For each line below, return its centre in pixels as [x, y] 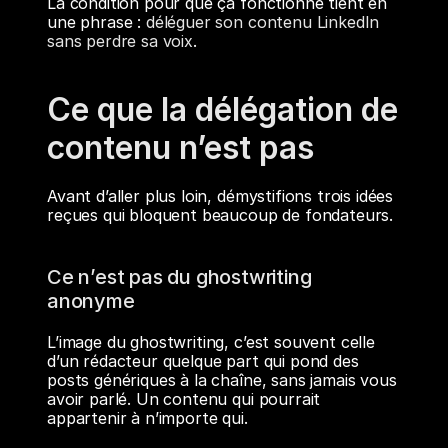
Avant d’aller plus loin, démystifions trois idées [220, 196]
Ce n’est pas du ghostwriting [179, 277]
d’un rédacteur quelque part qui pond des [203, 361]
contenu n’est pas [180, 147]
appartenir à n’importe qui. [147, 418]
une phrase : [96, 22]
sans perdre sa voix [120, 41]
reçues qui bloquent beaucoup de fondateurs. [220, 215]
